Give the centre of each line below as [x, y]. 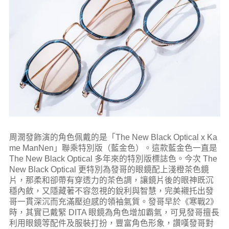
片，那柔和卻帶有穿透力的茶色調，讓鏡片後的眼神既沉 [111, 180]
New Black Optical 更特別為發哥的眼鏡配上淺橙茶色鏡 [109, 169]
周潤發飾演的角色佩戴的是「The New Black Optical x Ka [113, 137]
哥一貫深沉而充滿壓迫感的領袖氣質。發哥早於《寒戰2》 [113, 201]
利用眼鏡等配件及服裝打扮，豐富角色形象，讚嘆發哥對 [111, 223]
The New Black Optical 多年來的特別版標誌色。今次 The [113, 158]
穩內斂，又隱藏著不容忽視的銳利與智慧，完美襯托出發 [111, 191]
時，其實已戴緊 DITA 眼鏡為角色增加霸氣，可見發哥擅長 [114, 212]
